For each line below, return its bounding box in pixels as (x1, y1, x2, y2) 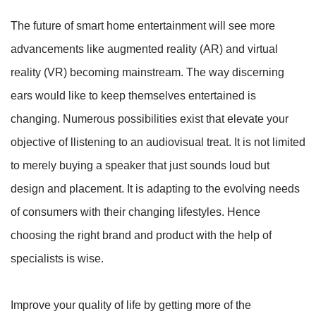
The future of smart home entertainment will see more (11, 19, 275, 32)
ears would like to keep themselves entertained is (11, 89, 256, 102)
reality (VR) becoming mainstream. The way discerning (11, 66, 284, 78)
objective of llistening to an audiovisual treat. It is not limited (11, 135, 305, 148)
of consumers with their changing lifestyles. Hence (11, 205, 260, 218)
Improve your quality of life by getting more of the (11, 298, 251, 311)
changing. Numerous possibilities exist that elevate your (11, 112, 288, 125)
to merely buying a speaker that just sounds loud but (11, 159, 269, 171)
